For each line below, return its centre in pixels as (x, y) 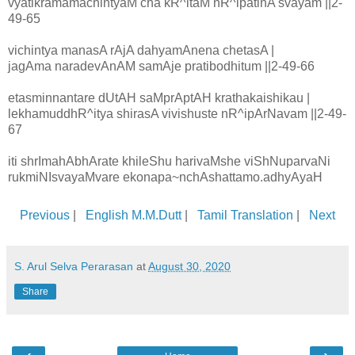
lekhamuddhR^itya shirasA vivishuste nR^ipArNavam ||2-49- (177, 114)
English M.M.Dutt (134, 216)
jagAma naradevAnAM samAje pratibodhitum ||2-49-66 (161, 67)
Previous (45, 216)
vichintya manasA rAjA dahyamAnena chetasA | (141, 51)
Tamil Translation (245, 216)
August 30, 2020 (189, 267)
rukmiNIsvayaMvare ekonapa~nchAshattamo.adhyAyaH (173, 177)
